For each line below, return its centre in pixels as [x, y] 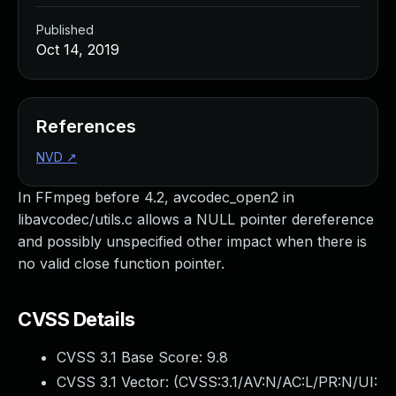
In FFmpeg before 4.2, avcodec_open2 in [156, 197]
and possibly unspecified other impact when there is [192, 241]
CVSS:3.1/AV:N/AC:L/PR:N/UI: [278, 382]
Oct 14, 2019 [78, 49]
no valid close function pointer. [121, 263]
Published [65, 30]
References [86, 126]
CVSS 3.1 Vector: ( [118, 382]
